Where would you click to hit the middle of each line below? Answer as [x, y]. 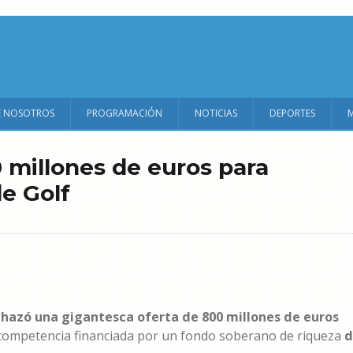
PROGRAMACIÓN [124, 113]
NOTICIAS [216, 113]
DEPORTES [292, 113]
